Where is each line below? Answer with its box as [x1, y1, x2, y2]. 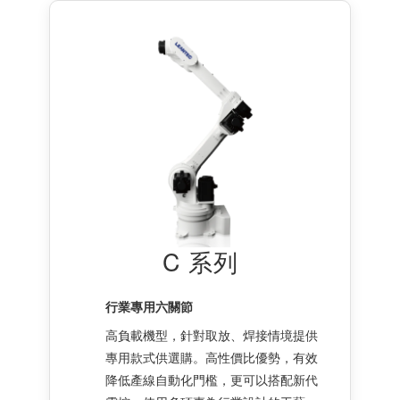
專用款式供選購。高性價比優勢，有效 [105, 347, 318, 366]
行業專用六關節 [105, 296, 193, 315]
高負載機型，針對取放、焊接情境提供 [105, 325, 318, 344]
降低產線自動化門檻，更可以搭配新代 [105, 370, 318, 388]
